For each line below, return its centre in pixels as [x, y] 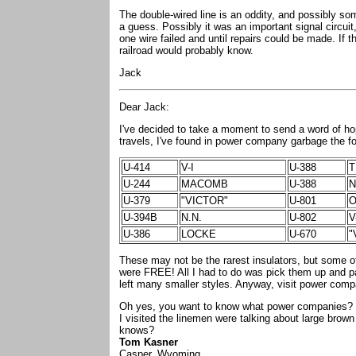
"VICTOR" [205, 201]
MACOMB [205, 184]
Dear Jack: [146, 107]
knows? [137, 330]
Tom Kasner [149, 342]
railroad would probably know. [188, 50]
